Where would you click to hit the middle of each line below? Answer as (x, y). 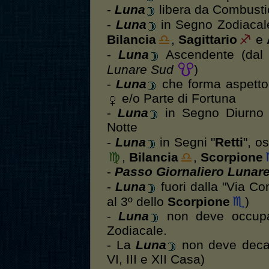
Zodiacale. (137, 231)
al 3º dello (137, 202)
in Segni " (186, 143)
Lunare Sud (140, 70)
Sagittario (208, 40)
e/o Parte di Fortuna (177, 99)
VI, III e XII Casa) (156, 260)
